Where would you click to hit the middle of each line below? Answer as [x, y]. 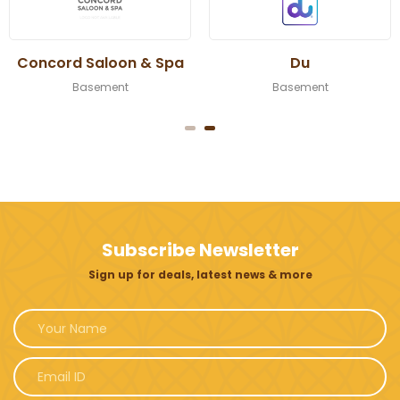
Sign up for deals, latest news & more [200, 275]
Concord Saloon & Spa [100, 63]
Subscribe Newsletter [200, 250]
